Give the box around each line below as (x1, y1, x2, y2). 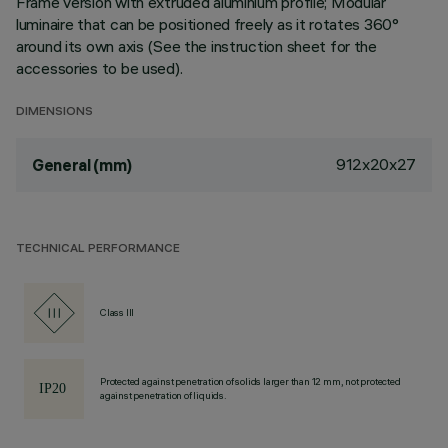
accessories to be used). (16, 58, 183, 78)
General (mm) (32, 155, 133, 175)
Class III (100, 306, 135, 319)
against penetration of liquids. (100, 389, 227, 402)
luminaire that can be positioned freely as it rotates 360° (16, 14, 399, 34)
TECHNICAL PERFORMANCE (16, 243, 180, 256)
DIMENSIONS (16, 106, 93, 119)
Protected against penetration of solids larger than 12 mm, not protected (100, 375, 401, 388)
